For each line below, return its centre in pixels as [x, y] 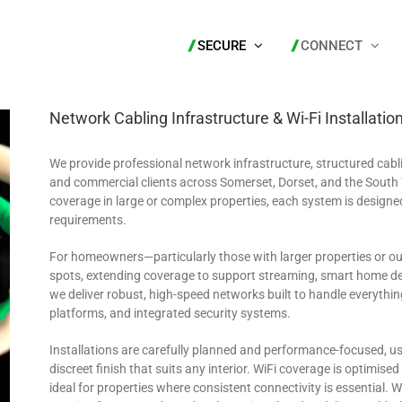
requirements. [88, 220]
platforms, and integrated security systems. [170, 313]
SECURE [222, 45]
